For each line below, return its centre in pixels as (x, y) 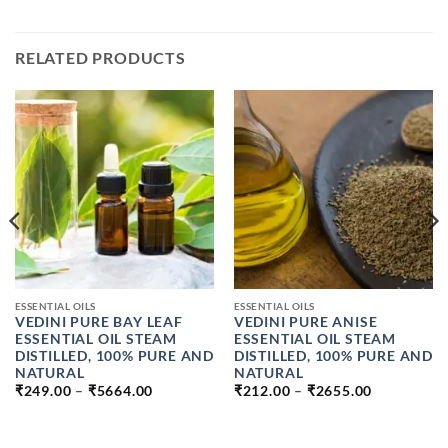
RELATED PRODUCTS (100, 57)
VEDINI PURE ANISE (305, 322)
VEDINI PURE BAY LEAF (98, 322)
